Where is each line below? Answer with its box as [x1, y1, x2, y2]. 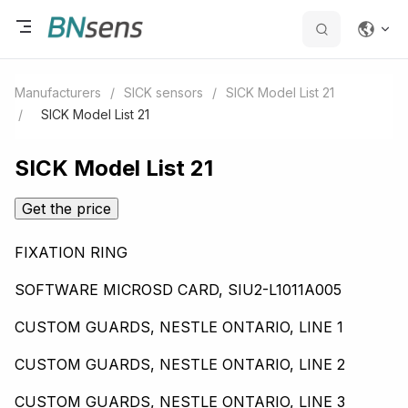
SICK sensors [124, 85, 203, 100]
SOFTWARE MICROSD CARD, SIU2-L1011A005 [15, 280, 342, 300]
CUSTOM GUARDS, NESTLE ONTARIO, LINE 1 [15, 318, 343, 337]
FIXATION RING [15, 243, 127, 262]
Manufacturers [15, 85, 101, 100]
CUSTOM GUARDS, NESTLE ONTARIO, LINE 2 [15, 355, 345, 374]
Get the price [22, 199, 111, 219]
